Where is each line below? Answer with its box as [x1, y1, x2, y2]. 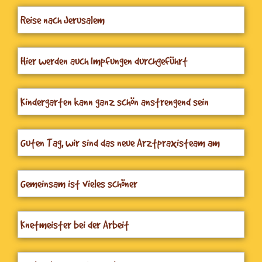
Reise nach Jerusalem [20, 13, 105, 26]
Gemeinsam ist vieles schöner [20, 177, 137, 190]
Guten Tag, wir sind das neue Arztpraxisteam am [20, 136, 220, 149]
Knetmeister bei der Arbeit [20, 218, 129, 231]
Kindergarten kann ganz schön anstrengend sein [20, 95, 209, 108]
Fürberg [20, 151, 51, 164]
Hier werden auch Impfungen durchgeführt [20, 54, 188, 67]
